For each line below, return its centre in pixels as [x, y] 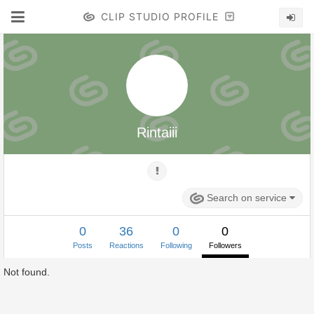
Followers [225, 246]
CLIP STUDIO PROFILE [159, 16]
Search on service [248, 198]
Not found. [27, 272]
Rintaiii [157, 132]
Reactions [126, 246]
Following [176, 246]
